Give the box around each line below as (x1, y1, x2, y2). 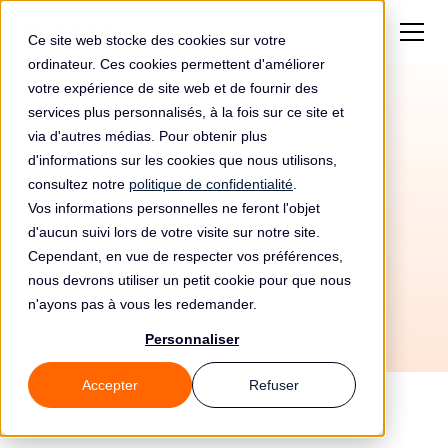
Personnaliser (145, 331, 239, 348)
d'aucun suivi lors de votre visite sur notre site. (28, 224, 320, 240)
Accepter (82, 377, 138, 394)
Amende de (65, 107, 264, 157)
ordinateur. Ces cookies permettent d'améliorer (28, 56, 325, 72)
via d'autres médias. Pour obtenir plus (28, 128, 267, 144)
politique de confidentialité (129, 176, 293, 192)
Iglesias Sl (145, 187, 303, 237)
